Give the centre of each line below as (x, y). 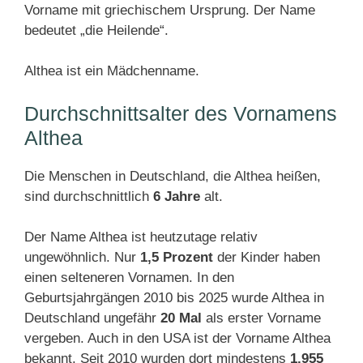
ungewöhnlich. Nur (82, 257)
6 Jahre (177, 196)
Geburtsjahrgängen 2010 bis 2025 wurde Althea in (174, 298)
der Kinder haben (267, 257)
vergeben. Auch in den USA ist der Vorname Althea (177, 338)
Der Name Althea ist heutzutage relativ (141, 237)
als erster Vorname (261, 318)
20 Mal (181, 318)
